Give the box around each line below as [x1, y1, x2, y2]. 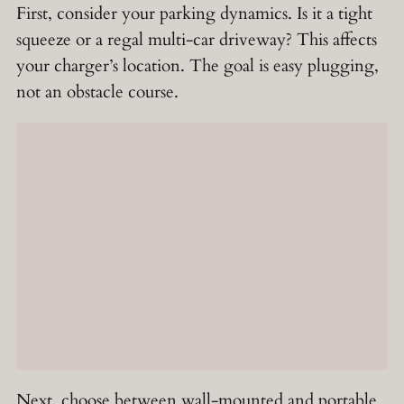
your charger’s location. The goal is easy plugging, [16, 54, 379, 78]
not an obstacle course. [16, 80, 179, 105]
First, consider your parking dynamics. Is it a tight [16, 2, 372, 26]
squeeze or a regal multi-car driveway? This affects [16, 28, 377, 52]
